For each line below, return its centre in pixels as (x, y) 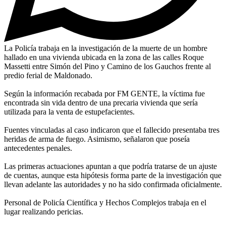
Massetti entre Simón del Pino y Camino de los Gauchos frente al (107, 66)
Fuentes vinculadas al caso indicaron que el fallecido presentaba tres (112, 130)
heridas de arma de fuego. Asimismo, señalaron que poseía (97, 139)
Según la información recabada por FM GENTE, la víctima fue (104, 93)
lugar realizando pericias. (44, 211)
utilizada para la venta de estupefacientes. (69, 111)
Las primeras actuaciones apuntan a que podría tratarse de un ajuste (110, 166)
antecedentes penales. (38, 148)
